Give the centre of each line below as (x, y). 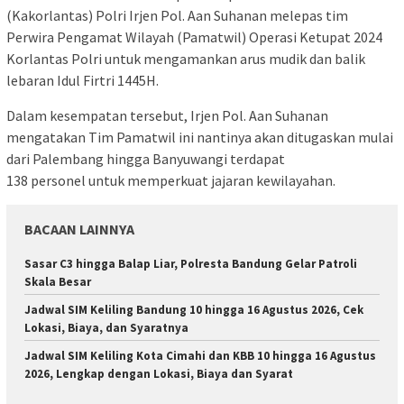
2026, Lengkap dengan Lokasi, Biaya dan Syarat (159, 373)
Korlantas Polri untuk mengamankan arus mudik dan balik (186, 58)
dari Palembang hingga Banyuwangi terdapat (146, 158)
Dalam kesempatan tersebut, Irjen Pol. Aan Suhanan (167, 115)
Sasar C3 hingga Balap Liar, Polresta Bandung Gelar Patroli (191, 263)
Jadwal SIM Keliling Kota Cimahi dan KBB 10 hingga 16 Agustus (200, 355)
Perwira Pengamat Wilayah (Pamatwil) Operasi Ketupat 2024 (194, 37)
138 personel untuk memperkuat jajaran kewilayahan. (171, 180)
